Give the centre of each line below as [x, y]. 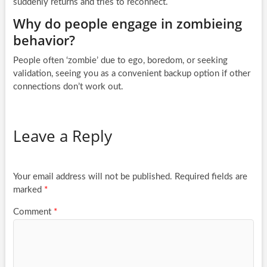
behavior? [44, 40]
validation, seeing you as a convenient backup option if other [131, 73]
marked [28, 190]
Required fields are [211, 177]
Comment [33, 212]
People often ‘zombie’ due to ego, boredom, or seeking [120, 60]
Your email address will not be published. [92, 177]
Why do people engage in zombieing [127, 23]
